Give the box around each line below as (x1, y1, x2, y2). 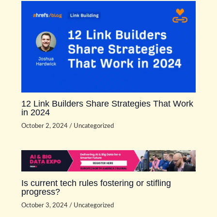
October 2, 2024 (21, 123, 70, 129)
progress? (21, 186, 61, 197)
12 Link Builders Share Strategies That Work (21, 98, 194, 109)
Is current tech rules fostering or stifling (21, 177, 171, 188)
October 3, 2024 (21, 202, 70, 208)
